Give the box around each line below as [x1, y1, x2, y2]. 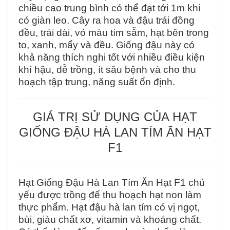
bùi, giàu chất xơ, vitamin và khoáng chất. [18, 214, 201, 225]
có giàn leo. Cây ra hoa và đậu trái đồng [18, 15, 195, 26]
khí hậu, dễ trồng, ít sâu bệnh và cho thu [18, 64, 196, 75]
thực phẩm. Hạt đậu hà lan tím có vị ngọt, [18, 202, 200, 213]
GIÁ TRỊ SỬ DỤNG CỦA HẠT [33, 110, 197, 124]
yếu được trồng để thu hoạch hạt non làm [18, 189, 201, 201]
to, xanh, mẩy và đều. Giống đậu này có [18, 40, 195, 51]
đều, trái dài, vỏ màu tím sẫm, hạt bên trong [18, 27, 209, 39]
